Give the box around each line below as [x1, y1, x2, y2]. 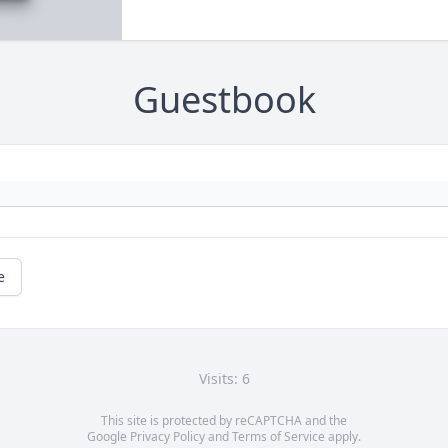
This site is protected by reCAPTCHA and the [101, 412, 347, 430]
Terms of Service [232, 428, 325, 446]
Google [87, 428, 130, 446]
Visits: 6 [198, 369, 250, 389]
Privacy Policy [130, 428, 205, 446]
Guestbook [132, 75, 316, 125]
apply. [325, 428, 361, 446]
